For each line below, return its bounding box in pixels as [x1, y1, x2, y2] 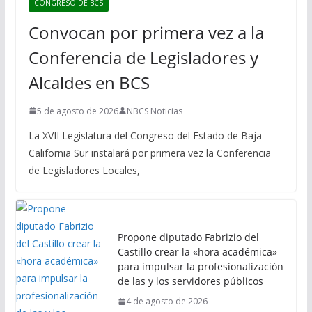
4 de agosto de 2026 [125, 295, 208, 308]
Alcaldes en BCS [28, 70, 150, 94]
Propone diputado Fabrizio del [117, 231, 259, 244]
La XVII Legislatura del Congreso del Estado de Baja [28, 128, 262, 142]
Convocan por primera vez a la [28, 20, 264, 44]
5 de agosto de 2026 [36, 104, 118, 117]
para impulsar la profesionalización [117, 260, 283, 274]
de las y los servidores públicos [117, 274, 266, 288]
